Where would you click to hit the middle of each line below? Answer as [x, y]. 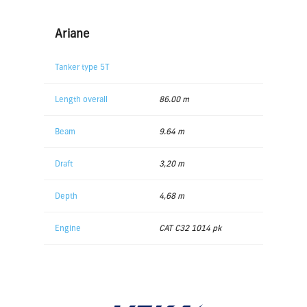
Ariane [72, 33]
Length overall [81, 99]
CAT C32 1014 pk [190, 228]
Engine [68, 228]
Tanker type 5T [82, 66]
